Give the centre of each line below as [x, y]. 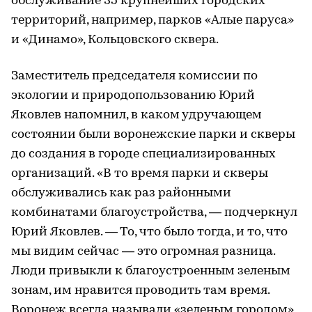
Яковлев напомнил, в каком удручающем [136, 115]
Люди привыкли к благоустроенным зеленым [151, 271]
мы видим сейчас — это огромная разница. [143, 251]
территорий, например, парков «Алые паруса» [153, 20]
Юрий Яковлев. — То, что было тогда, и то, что [149, 232]
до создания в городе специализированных [143, 154]
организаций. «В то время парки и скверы [140, 173]
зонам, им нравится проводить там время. [140, 290]
